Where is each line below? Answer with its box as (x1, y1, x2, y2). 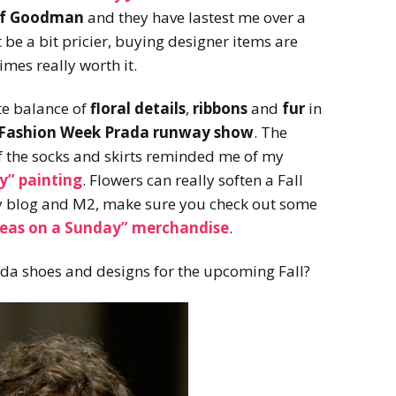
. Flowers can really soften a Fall (81, 169, 303, 190)
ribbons (193, 97, 247, 118)
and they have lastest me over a (83, 6, 306, 27)
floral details (90, 97, 186, 118)
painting (14, 169, 82, 190)
